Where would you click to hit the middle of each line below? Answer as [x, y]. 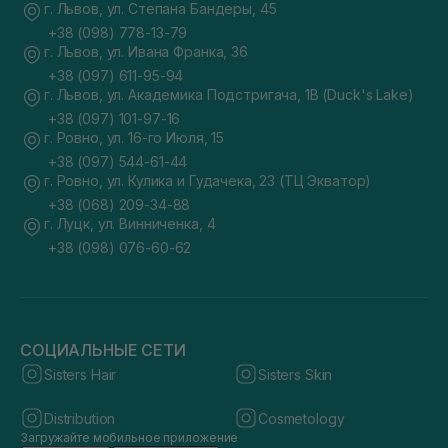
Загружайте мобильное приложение [129, 437]
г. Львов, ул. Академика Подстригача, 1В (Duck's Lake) [229, 94]
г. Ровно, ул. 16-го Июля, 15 [134, 137]
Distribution [80, 418]
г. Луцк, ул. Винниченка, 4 [130, 223]
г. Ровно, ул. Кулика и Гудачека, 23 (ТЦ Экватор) [208, 180]
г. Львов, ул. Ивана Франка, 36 [146, 51]
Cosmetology [301, 418]
